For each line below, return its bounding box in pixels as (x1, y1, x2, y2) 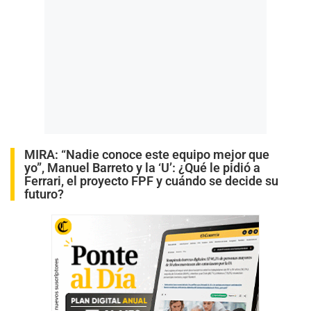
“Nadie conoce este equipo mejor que (61, 146, 269, 162)
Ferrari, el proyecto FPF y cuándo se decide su (24, 173, 278, 188)
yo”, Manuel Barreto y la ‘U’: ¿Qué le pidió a (24, 160, 260, 175)
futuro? (24, 186, 64, 201)
